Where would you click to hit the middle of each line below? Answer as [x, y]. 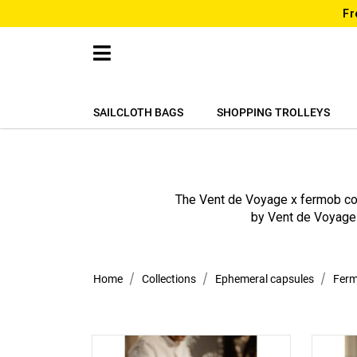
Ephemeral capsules [265, 279]
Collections [169, 279]
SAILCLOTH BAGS [138, 112]
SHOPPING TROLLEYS [274, 112]
